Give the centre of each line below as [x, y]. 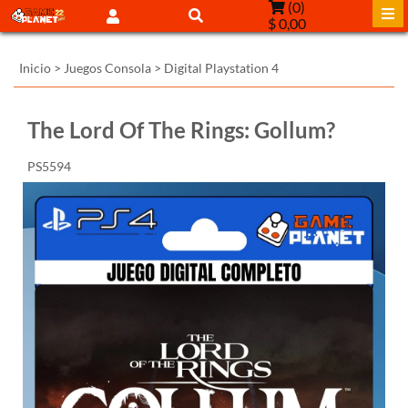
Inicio [35, 68]
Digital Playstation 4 [221, 68]
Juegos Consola [107, 68]
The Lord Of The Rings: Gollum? [181, 130]
